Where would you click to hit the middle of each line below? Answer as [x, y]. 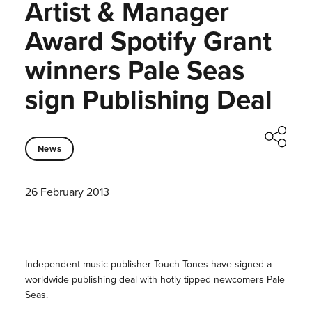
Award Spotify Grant [148, 41]
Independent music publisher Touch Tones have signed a [148, 265]
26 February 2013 [67, 192]
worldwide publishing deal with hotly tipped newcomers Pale [155, 280]
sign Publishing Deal [148, 100]
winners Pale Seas [134, 70]
